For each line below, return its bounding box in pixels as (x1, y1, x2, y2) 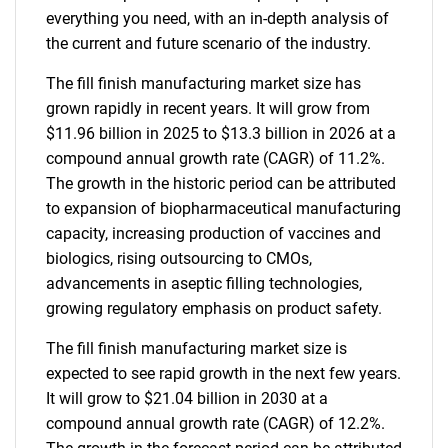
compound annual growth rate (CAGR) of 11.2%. (46, 149, 385, 168)
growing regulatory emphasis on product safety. (46, 299, 382, 318)
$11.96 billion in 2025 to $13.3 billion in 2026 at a (46, 124, 396, 143)
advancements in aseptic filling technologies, (46, 274, 362, 293)
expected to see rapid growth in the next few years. (46, 364, 401, 383)
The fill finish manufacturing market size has (46, 74, 361, 93)
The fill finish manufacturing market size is (46, 339, 347, 358)
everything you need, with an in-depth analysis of (46, 9, 389, 28)
